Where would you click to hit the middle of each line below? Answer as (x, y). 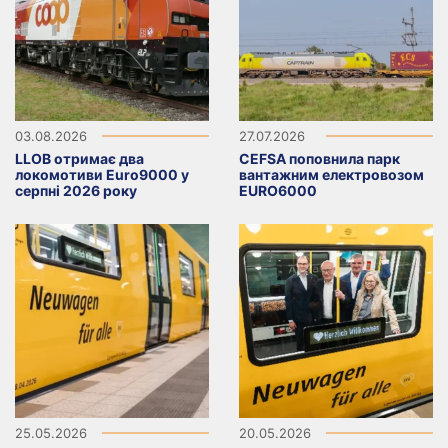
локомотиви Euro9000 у (102, 174)
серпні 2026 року (76, 190)
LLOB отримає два (79, 158)
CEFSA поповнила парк (319, 158)
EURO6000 (278, 190)
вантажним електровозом (331, 174)
